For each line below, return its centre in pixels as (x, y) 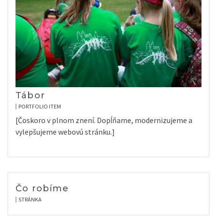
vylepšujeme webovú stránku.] (65, 132)
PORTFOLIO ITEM (40, 106)
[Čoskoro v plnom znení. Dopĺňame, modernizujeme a (104, 120)
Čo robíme (42, 188)
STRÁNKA (30, 199)
